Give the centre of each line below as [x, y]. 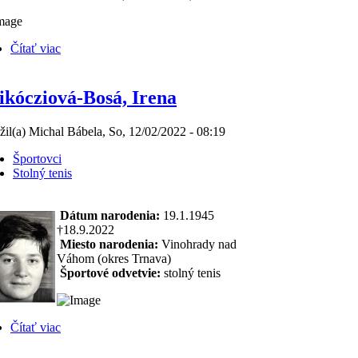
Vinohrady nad [197, 244]
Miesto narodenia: [109, 244]
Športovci [37, 158]
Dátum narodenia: [110, 215]
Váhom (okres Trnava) [114, 259]
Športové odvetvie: [110, 273]
